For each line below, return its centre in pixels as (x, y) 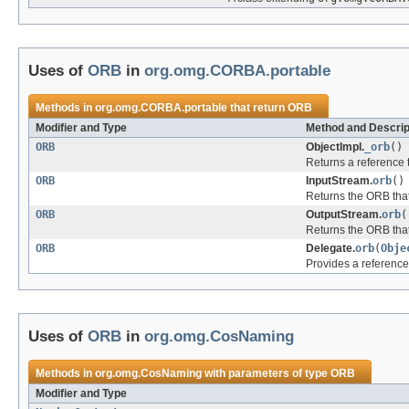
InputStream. (339, 181)
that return (257, 108)
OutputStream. (344, 215)
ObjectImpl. (335, 147)
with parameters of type (266, 374)
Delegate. (330, 249)
